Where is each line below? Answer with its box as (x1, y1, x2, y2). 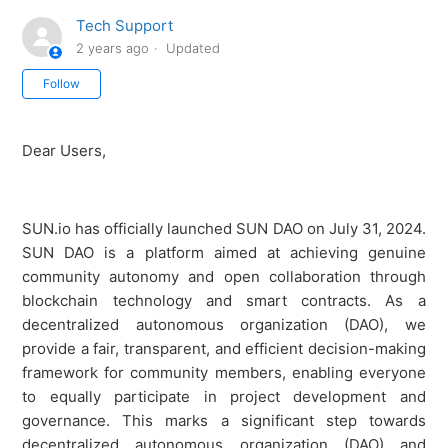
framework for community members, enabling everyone (22, 363, 426, 383)
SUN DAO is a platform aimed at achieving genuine (22, 243, 426, 263)
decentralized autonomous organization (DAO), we (22, 315, 426, 335)
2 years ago (76, 40, 150, 57)
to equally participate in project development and (22, 387, 426, 407)
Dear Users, (22, 141, 107, 161)
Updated (166, 40, 221, 57)
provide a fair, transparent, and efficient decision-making (22, 339, 426, 359)
